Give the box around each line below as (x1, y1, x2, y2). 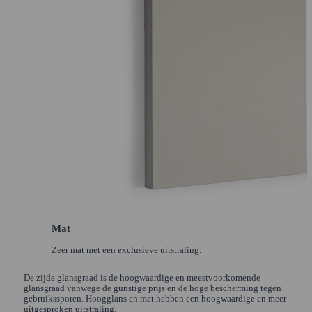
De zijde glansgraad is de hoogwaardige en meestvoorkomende (23, 273, 260, 283)
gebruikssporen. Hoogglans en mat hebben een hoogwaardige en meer (23, 294, 286, 304)
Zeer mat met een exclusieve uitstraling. (51, 244, 201, 255)
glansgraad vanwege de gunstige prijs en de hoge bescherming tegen (23, 283, 281, 294)
